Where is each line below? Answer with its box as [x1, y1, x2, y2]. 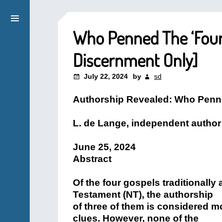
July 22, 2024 [84, 72, 128, 80]
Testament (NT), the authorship [73, 189, 213, 200]
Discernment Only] [73, 49, 198, 71]
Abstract [73, 154, 111, 164]
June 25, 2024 [73, 142, 136, 152]
